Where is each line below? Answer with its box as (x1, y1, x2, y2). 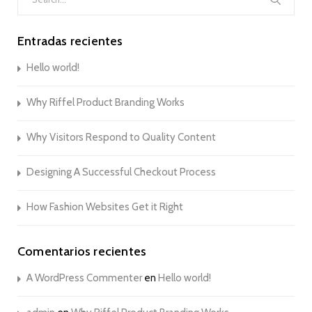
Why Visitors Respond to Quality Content (26, 130, 216, 143)
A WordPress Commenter (26, 271, 142, 284)
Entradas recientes (17, 33, 123, 49)
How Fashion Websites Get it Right (26, 200, 183, 213)
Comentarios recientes (17, 243, 147, 259)
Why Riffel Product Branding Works (26, 95, 185, 109)
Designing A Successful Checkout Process (26, 165, 216, 178)
